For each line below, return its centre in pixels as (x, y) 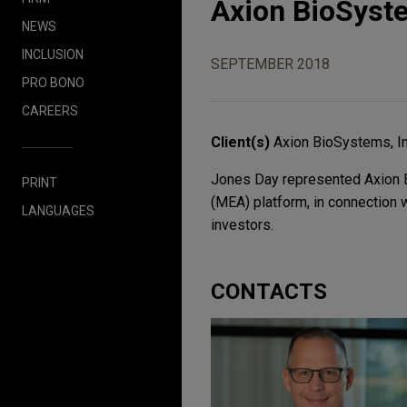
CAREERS (50, 110)
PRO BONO (53, 82)
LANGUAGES (58, 210)
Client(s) (242, 143)
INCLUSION (53, 54)
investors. (242, 225)
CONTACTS (269, 292)
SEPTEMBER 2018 (270, 65)
